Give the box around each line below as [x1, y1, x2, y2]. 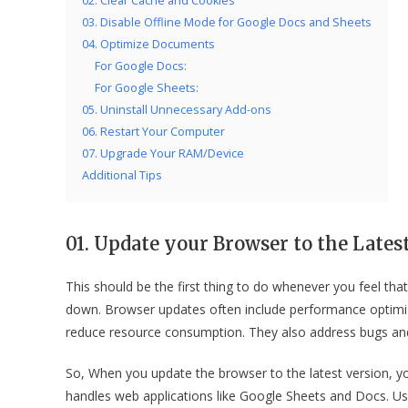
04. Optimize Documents [82, 36, 215, 52]
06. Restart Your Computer [82, 124, 225, 139]
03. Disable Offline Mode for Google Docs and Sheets [82, 15, 372, 30]
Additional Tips [82, 168, 162, 183]
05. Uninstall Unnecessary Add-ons [82, 102, 271, 117]
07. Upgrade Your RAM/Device [82, 146, 244, 161]
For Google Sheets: [95, 80, 199, 96]
